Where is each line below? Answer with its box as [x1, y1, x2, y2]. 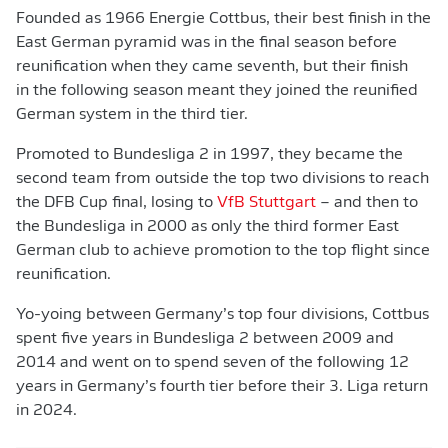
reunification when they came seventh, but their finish [16, 59, 408, 75]
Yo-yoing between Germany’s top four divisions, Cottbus [16, 307, 429, 323]
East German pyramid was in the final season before [16, 35, 397, 51]
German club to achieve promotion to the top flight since [16, 243, 430, 259]
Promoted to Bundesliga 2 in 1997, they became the [16, 147, 403, 163]
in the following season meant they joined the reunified [16, 83, 418, 99]
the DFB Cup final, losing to [16, 195, 217, 211]
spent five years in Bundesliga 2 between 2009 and [16, 331, 394, 347]
